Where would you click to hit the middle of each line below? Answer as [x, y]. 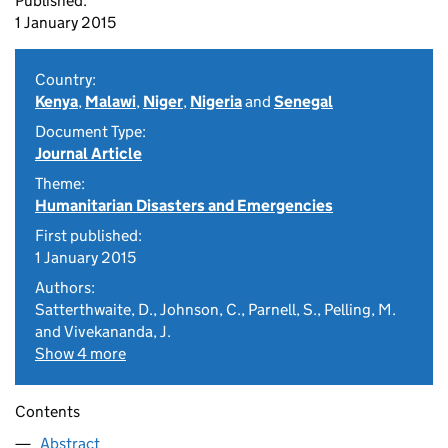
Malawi [110, 101]
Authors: [65, 287]
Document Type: [90, 131]
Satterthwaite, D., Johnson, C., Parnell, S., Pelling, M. [215, 309]
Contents [47, 411]
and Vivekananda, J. [103, 331]
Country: [65, 79]
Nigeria [216, 101]
